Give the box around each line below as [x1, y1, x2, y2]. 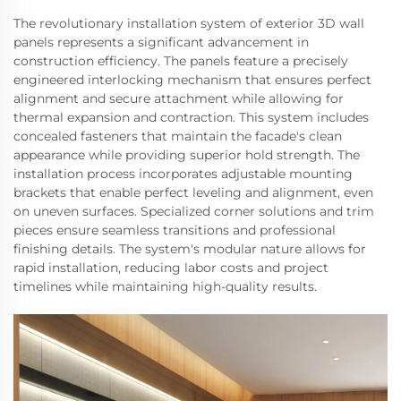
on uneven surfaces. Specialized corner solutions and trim [13, 203, 374, 219]
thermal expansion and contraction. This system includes [13, 109, 369, 125]
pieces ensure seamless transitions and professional [13, 222, 336, 238]
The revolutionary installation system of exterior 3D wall [13, 15, 364, 31]
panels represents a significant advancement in [13, 34, 309, 50]
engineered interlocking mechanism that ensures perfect [13, 72, 371, 88]
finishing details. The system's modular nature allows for [13, 241, 366, 257]
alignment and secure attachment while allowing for [13, 90, 344, 107]
